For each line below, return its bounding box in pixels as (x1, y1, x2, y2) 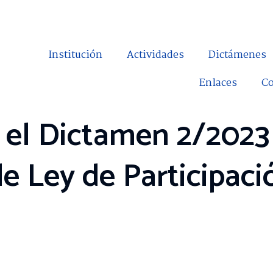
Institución (48, 47, 103, 63)
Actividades (127, 47, 185, 63)
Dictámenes (208, 47, 267, 63)
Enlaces (199, 75, 238, 91)
